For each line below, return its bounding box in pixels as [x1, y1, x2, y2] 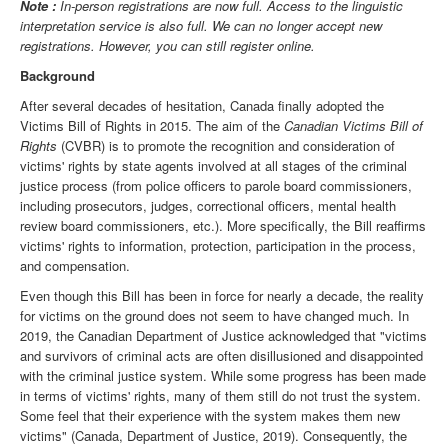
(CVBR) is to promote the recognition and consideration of [57, 136, 395, 156]
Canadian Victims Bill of [284, 116, 423, 136]
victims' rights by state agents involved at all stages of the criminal [20, 156, 407, 176]
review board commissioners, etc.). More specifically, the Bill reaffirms [20, 216, 426, 236]
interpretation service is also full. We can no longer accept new [20, 16, 382, 36]
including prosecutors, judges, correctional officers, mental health [20, 196, 396, 216]
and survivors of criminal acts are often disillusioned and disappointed [20, 346, 423, 366]
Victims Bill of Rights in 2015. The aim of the [20, 116, 284, 136]
